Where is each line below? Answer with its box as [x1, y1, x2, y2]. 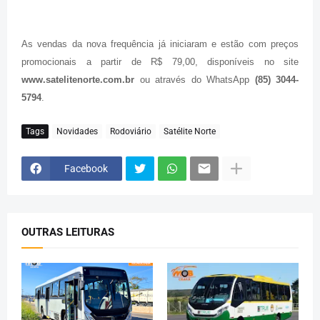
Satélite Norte [164, 126, 216, 136]
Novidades [56, 126, 98, 136]
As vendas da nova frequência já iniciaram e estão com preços [21, 39, 299, 50]
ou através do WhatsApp [134, 74, 255, 86]
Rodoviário [110, 126, 151, 136]
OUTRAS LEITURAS [21, 226, 114, 239]
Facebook [64, 162, 108, 174]
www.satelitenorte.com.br [21, 74, 134, 86]
